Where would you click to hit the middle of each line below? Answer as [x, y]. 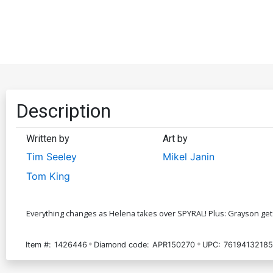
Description [63, 111]
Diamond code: [122, 244]
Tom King [48, 176]
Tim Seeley [51, 156]
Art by [175, 138]
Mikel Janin [188, 156]
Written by [48, 138]
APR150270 [174, 244]
